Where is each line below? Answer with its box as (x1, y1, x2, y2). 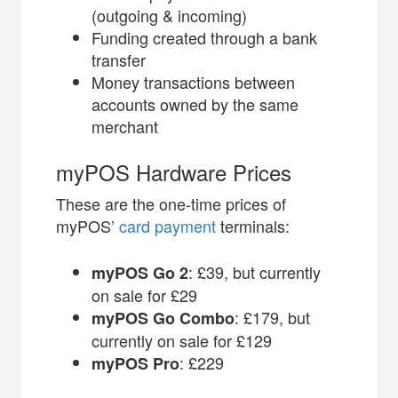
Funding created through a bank (92, 25, 318, 49)
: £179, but (235, 305, 311, 329)
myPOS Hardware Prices (56, 155, 292, 187)
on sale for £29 (92, 283, 198, 306)
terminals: (216, 213, 295, 237)
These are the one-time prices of (56, 191, 287, 215)
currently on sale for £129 (92, 328, 273, 352)
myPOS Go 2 (92, 260, 189, 284)
